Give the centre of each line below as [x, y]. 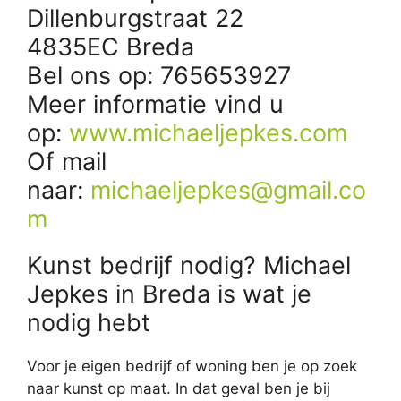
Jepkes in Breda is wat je [169, 294]
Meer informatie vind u [155, 104]
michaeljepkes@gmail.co [228, 190]
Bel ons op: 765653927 [159, 75]
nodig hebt [89, 322]
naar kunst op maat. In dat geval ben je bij [179, 388]
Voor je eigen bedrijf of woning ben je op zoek [192, 366]
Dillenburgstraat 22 [135, 18]
